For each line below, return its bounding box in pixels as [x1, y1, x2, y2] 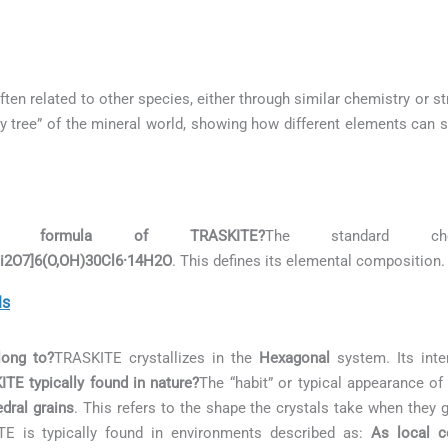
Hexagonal [258, 348, 330, 367]
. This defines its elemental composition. [172, 251, 445, 270]
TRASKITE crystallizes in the [54, 348, 259, 367]
